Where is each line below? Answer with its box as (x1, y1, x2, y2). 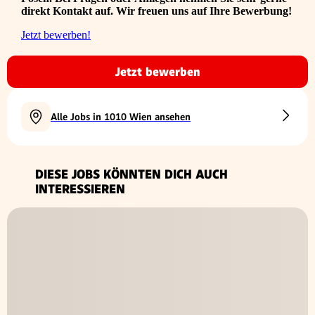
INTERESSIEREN (35, 181, 125, 197)
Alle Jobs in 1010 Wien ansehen (51, 111, 191, 123)
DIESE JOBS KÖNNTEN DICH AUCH (35, 167, 228, 182)
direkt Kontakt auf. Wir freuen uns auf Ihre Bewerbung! (21, 5, 292, 18)
